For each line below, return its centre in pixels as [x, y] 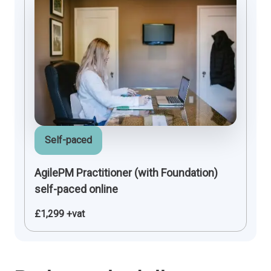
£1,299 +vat [60, 214]
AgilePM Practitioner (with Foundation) [126, 172]
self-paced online [76, 189]
